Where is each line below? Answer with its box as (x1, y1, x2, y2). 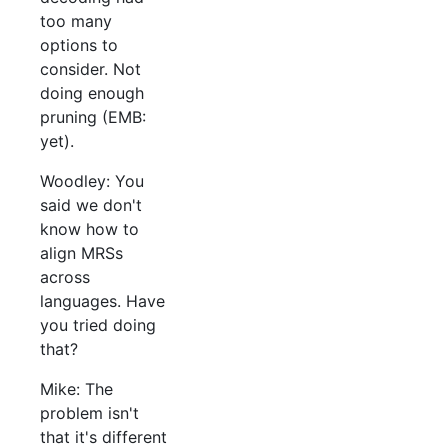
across (40, 267, 90, 288)
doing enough (40, 83, 144, 104)
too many (40, 11, 112, 32)
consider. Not (40, 59, 141, 80)
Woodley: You (40, 171, 144, 192)
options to (40, 35, 118, 56)
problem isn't (40, 403, 139, 424)
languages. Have (40, 291, 165, 312)
